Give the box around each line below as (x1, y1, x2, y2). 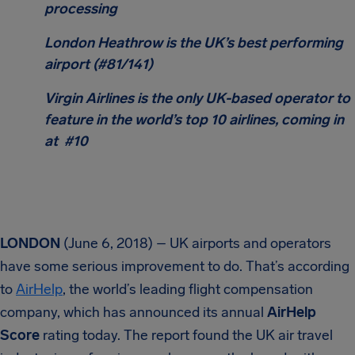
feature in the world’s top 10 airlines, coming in (44, 111, 344, 128)
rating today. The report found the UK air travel (43, 326, 333, 344)
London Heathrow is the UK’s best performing (44, 34, 343, 52)
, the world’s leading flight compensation (63, 281, 313, 298)
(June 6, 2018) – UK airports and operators (60, 235, 331, 252)
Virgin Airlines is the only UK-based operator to (44, 90, 350, 107)
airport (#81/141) (44, 55, 153, 73)
